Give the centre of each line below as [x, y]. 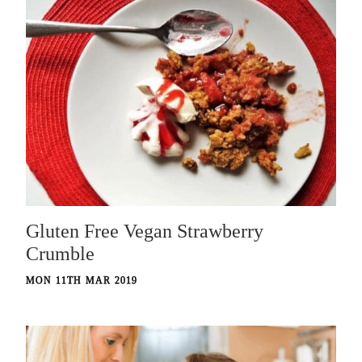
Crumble [60, 254]
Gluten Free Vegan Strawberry [145, 232]
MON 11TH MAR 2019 [82, 281]
